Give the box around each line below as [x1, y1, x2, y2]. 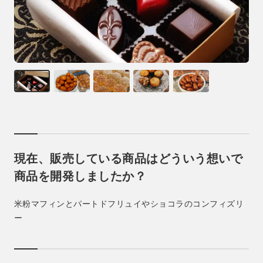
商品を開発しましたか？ [14, 170, 147, 183]
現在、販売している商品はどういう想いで [14, 152, 243, 166]
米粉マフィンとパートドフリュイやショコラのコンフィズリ [14, 199, 244, 209]
